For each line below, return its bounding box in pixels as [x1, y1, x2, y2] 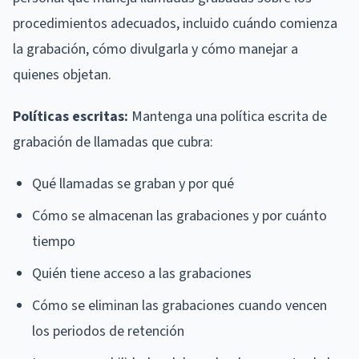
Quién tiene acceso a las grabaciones [32, 263, 252, 284]
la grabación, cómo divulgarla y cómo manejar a [13, 38, 298, 59]
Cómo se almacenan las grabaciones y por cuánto [32, 205, 327, 226]
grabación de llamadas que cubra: [13, 131, 213, 152]
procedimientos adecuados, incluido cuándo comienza [13, 13, 337, 34]
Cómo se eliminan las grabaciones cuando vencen [32, 295, 327, 316]
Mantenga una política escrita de [128, 106, 327, 127]
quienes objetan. [13, 64, 111, 85]
